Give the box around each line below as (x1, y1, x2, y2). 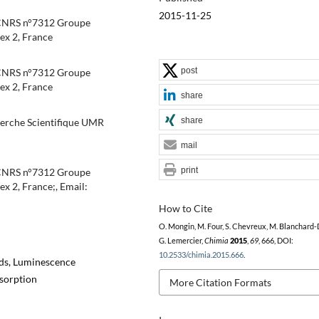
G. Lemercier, (158, 236, 204, 245)
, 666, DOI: (258, 236, 293, 245)
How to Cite (158, 202, 212, 214)
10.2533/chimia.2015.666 (158, 250, 244, 259)
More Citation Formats (169, 276, 271, 288)
